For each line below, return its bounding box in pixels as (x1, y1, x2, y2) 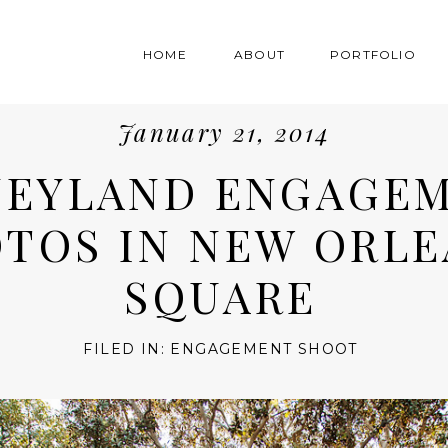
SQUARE (124, 265, 318, 325)
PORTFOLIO (330, 47, 416, 62)
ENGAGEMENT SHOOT (170, 339, 358, 358)
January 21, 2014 (117, 116, 331, 149)
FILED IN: (83, 339, 171, 358)
